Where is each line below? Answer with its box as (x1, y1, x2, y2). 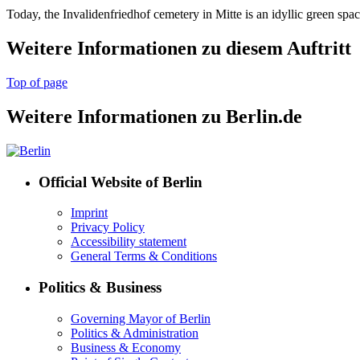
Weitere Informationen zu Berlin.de (6, 106, 302, 128)
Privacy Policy (71, 220, 145, 235)
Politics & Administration (71, 325, 198, 340)
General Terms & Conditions (71, 249, 217, 264)
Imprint (71, 206, 108, 220)
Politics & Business (39, 279, 162, 297)
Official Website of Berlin (39, 173, 202, 190)
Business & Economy (71, 340, 181, 354)
